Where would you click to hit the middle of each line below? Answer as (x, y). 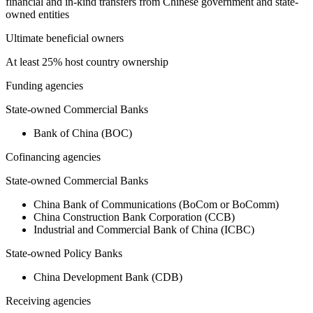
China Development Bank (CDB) (108, 277)
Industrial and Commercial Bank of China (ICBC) (144, 230)
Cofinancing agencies (53, 157)
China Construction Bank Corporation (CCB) (134, 217)
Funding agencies (44, 86)
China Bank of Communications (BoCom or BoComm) (156, 205)
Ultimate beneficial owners (65, 38)
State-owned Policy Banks (64, 254)
